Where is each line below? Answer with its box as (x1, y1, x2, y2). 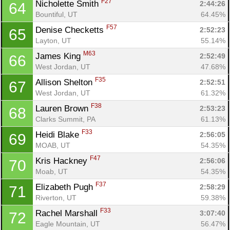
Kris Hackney (35, 156, 90, 166)
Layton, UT (35, 36, 71, 45)
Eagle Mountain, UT (35, 219, 100, 228)
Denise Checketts (35, 25, 106, 35)
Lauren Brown (35, 103, 91, 113)
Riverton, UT (35, 193, 76, 202)
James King (35, 51, 83, 61)
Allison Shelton (35, 77, 95, 87)
